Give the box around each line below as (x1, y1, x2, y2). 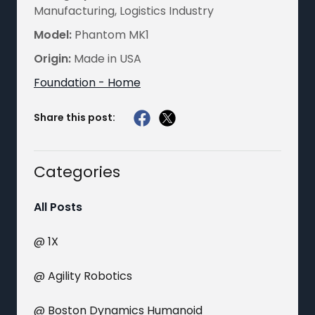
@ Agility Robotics (34, 267, 132, 284)
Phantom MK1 (72, 26, 149, 43)
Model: (34, 26, 72, 43)
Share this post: (34, 110, 115, 125)
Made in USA (71, 50, 141, 67)
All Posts (34, 198, 82, 215)
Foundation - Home (34, 74, 141, 91)
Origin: (34, 50, 71, 67)
